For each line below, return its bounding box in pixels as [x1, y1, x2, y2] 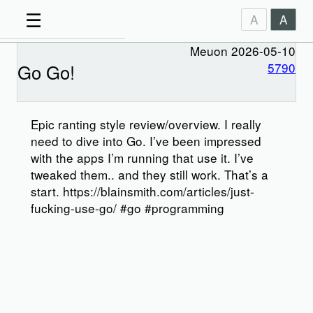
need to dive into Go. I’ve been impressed [31, 132, 261, 150]
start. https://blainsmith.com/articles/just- [31, 182, 254, 200]
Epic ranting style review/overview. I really [31, 115, 261, 133]
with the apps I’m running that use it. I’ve [31, 149, 254, 166]
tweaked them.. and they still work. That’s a [31, 166, 268, 183]
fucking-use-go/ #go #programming [31, 199, 224, 217]
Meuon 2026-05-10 [190, 42, 296, 59]
